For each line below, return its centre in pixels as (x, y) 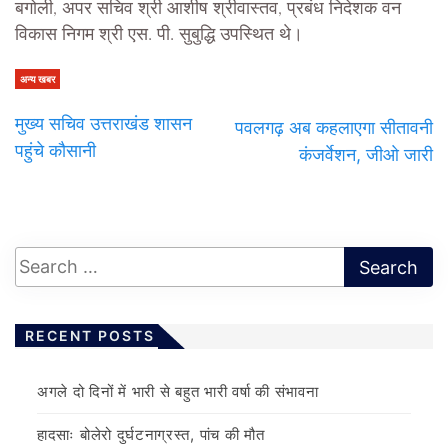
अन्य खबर (37, 78)
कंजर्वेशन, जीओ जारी (366, 154)
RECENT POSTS (90, 335)
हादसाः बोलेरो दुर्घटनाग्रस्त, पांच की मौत (151, 434)
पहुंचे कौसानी (55, 150)
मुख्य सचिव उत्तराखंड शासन (103, 123)
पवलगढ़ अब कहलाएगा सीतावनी (334, 127)
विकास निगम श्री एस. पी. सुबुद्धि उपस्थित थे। (159, 34)
